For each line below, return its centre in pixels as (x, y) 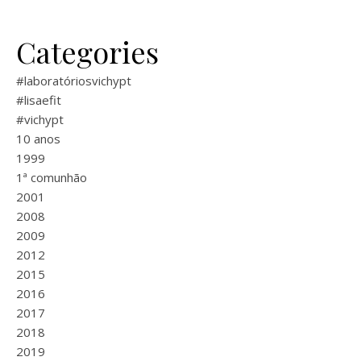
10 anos (38, 139)
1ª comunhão (52, 177)
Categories (87, 52)
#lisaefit (39, 100)
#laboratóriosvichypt (74, 81)
